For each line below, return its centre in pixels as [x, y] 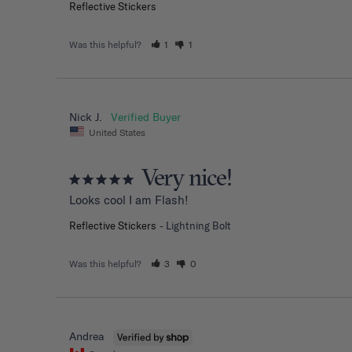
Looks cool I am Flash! [129, 200]
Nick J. [86, 117]
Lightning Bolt [198, 226]
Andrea [87, 337]
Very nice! [187, 180]
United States [117, 132]
